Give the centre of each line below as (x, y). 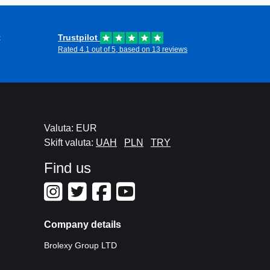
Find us (67, 168)
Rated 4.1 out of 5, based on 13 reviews (123, 49)
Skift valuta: (70, 143)
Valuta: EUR (71, 128)
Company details (83, 224)
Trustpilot (79, 37)
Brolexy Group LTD (80, 245)
